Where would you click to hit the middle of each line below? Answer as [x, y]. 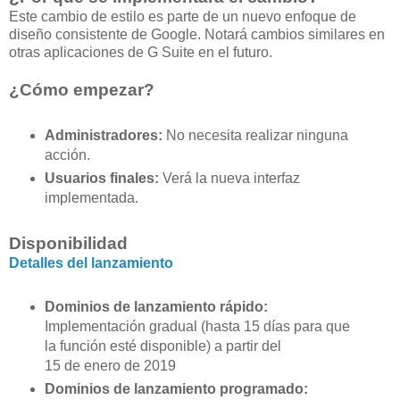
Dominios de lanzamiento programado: [176, 389]
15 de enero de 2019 [110, 366]
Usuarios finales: [101, 179]
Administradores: [103, 136]
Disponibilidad [68, 244]
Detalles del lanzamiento [91, 263]
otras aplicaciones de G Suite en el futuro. [141, 53]
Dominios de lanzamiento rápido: [156, 307]
